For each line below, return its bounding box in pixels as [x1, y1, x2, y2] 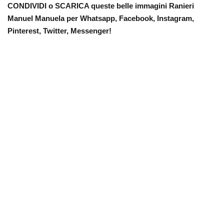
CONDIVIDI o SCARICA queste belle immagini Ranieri [7, 1, 194, 10]
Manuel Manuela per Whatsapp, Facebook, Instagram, [7, 14, 194, 22]
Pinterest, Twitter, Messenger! [7, 26, 111, 35]
